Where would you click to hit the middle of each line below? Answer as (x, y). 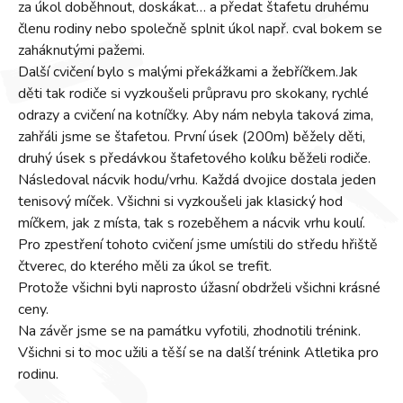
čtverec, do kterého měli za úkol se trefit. (145, 266)
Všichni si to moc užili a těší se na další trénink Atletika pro (198, 353)
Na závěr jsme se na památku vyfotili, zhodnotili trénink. (189, 331)
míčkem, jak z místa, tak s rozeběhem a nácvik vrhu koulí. (192, 223)
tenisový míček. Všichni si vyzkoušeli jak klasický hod (180, 201)
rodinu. (38, 374)
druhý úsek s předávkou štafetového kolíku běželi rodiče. (194, 158)
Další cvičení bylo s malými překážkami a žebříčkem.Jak (188, 72)
